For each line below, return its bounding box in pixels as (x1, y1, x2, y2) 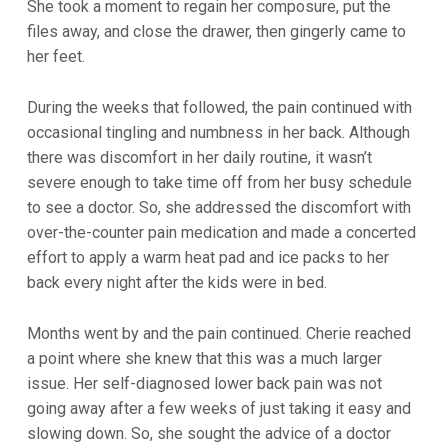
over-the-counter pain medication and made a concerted (26, 223, 416, 243)
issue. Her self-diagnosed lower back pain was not (26, 373, 382, 393)
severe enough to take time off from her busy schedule (26, 173, 412, 193)
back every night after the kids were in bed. (26, 273, 327, 293)
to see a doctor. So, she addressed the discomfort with (26, 198, 411, 218)
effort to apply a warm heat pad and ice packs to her (26, 248, 389, 268)
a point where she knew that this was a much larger (26, 348, 382, 368)
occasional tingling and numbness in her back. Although (26, 123, 410, 143)
